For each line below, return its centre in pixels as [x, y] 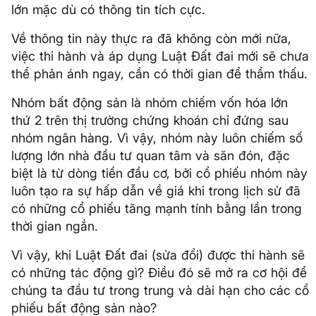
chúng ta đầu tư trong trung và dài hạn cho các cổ [160, 290]
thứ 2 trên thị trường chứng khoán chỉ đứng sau [150, 120]
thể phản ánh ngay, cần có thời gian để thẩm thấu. [159, 74]
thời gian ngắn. [55, 226]
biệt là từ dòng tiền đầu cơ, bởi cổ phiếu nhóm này [159, 173]
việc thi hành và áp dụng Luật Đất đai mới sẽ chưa [160, 56]
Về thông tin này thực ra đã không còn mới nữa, [151, 38]
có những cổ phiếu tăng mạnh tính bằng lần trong [157, 208]
